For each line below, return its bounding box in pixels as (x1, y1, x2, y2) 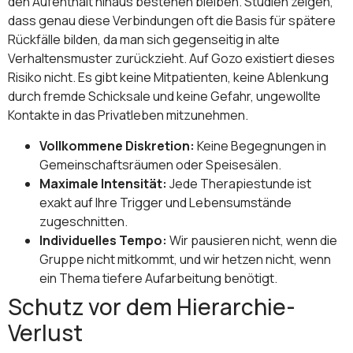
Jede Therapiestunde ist (167, 174, 311, 192)
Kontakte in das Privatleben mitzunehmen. (8, 106, 248, 124)
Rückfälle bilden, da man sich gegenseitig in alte (8, 31, 280, 49)
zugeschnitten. (39, 212, 128, 230)
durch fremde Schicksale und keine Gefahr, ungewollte (8, 87, 321, 106)
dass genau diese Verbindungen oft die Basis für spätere (8, 12, 336, 30)
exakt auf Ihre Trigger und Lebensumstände (39, 193, 292, 211)
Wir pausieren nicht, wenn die (167, 231, 337, 249)
